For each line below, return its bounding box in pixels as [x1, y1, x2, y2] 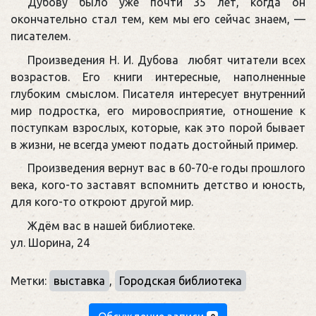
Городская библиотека [119, 274, 242, 287]
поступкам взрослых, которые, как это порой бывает [11, 121, 305, 134]
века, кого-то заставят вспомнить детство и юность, [11, 178, 305, 192]
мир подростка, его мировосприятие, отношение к [11, 104, 305, 117]
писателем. [11, 30, 71, 43]
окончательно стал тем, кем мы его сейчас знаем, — [11, 13, 305, 26]
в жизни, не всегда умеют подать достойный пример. [11, 138, 298, 151]
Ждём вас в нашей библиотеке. [28, 219, 195, 233]
